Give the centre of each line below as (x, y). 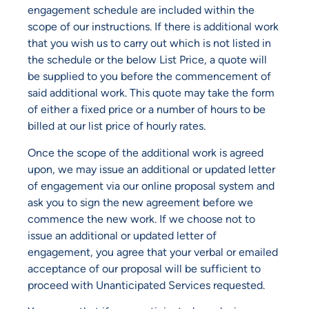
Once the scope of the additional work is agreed (146, 152)
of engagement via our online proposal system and (151, 186)
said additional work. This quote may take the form (151, 93)
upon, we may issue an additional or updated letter (151, 169)
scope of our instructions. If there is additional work (153, 27)
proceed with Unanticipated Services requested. (146, 285)
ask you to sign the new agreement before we (140, 202)
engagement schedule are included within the (141, 10)
